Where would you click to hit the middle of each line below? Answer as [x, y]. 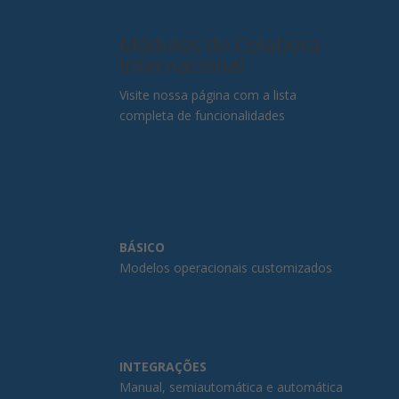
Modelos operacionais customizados [226, 267]
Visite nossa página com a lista [208, 94]
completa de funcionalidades [203, 115]
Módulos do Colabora [220, 44]
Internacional [183, 65]
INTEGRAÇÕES [163, 367]
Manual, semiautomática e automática [232, 387]
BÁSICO [142, 247]
